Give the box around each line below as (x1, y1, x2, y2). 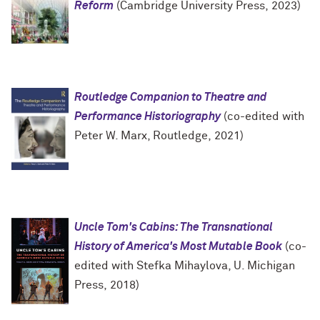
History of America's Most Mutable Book (74, 241, 282, 253)
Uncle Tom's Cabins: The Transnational (74, 221, 273, 234)
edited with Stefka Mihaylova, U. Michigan (74, 260, 295, 272)
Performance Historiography (74, 111, 221, 123)
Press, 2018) (74, 279, 139, 291)
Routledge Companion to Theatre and (74, 91, 266, 104)
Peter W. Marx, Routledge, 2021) (74, 130, 244, 142)
